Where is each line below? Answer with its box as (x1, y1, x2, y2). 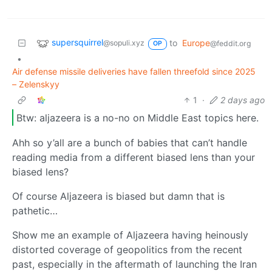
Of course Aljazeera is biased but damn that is (12, 190, 225, 203)
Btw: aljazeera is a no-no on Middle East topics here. (16, 111, 259, 124)
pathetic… (12, 205, 58, 217)
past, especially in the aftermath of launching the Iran (12, 258, 257, 271)
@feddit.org (209, 39, 251, 49)
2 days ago (220, 95, 265, 106)
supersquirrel (52, 37, 103, 48)
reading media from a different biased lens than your (12, 151, 255, 164)
